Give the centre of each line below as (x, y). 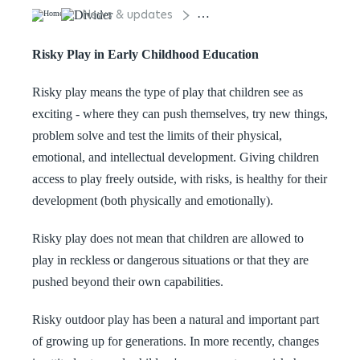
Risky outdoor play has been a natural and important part (176, 319)
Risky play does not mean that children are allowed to (168, 238)
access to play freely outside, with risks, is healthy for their (180, 179)
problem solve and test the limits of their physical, (157, 135)
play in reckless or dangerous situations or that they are (170, 260)
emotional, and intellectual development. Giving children (176, 157)
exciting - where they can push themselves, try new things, (180, 114)
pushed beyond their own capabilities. (128, 282)
